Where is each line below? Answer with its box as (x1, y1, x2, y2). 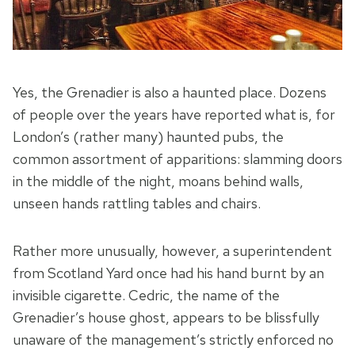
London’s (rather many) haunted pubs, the (13, 128, 284, 147)
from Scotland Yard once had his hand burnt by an (13, 264, 324, 283)
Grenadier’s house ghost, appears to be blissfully (13, 308, 319, 327)
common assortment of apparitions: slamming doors (13, 150, 342, 169)
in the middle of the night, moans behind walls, (13, 172, 303, 191)
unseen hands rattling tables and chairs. (13, 194, 261, 213)
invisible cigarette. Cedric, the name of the (13, 286, 280, 305)
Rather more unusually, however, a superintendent (13, 242, 332, 261)
